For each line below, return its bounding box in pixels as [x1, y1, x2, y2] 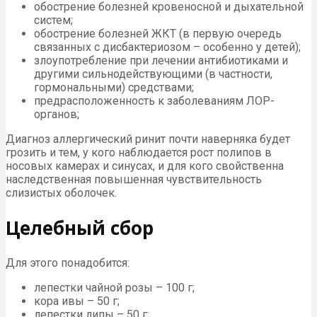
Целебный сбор [6, 215, 154, 241]
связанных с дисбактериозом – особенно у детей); [34, 40, 301, 54]
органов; [34, 108, 79, 122]
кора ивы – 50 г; [34, 294, 120, 308]
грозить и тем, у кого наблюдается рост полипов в [6, 146, 272, 160]
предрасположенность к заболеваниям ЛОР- [34, 94, 275, 108]
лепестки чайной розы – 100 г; [34, 280, 195, 294]
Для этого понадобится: [6, 255, 129, 270]
